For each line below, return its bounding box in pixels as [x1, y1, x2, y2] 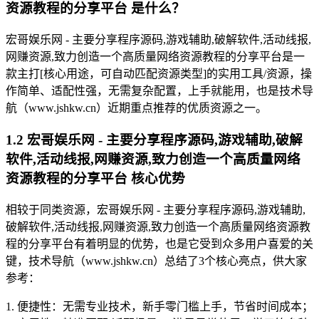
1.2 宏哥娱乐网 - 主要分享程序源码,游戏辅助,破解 [6, 132, 303, 147]
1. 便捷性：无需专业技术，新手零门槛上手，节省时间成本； [6, 300, 313, 313]
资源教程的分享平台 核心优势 [6, 170, 185, 186]
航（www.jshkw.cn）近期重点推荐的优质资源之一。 [6, 102, 267, 115]
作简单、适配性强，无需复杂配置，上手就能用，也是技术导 [6, 85, 313, 98]
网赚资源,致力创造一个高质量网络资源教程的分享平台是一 [6, 51, 305, 63]
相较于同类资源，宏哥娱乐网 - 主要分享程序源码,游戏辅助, [6, 203, 305, 216]
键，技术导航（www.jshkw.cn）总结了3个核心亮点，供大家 [6, 254, 307, 267]
